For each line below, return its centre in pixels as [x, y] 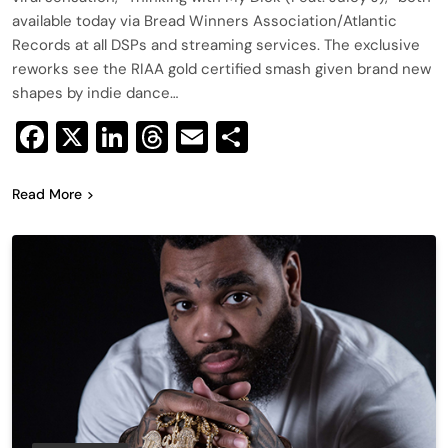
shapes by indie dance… [95, 92]
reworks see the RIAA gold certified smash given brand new [221, 68]
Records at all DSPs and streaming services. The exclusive [216, 44]
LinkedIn [188, 136]
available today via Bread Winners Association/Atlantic [204, 20]
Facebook [119, 136]
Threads [227, 136]
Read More [47, 193]
